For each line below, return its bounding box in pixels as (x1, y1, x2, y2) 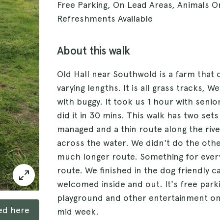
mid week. (57, 206, 99, 217)
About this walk (57, 44, 130, 57)
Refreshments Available (57, 13, 153, 24)
